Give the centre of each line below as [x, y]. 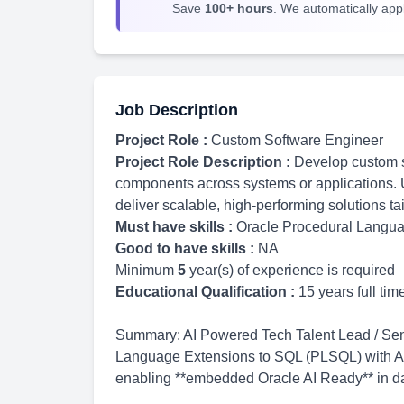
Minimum [147, 270]
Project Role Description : [205, 162]
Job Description [177, 110]
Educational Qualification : [207, 292]
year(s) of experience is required [290, 270]
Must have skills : [176, 227]
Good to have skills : [187, 248]
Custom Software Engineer [297, 140]
